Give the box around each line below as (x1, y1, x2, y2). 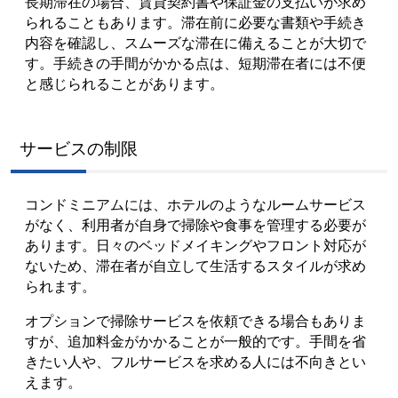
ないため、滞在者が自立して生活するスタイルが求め (25, 255, 366, 275)
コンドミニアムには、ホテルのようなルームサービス (25, 194, 366, 214)
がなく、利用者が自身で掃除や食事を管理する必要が (25, 214, 366, 235)
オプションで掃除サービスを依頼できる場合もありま (25, 310, 366, 330)
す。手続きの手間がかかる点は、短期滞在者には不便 (25, 52, 366, 73)
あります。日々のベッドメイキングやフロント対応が (25, 235, 366, 255)
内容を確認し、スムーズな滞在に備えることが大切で (25, 32, 366, 52)
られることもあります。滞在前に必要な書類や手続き (25, 12, 366, 32)
